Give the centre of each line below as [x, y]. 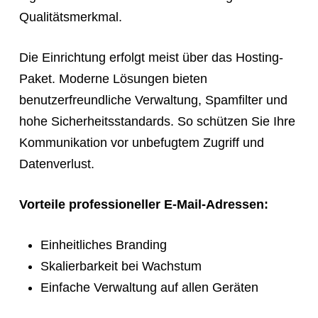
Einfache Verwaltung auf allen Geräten [149, 287]
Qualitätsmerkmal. [70, 17]
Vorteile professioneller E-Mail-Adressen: [143, 204]
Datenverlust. [56, 164]
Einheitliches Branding [103, 245]
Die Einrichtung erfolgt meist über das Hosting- [151, 57]
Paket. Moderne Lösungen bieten [113, 78]
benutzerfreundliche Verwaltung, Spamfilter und [153, 100]
